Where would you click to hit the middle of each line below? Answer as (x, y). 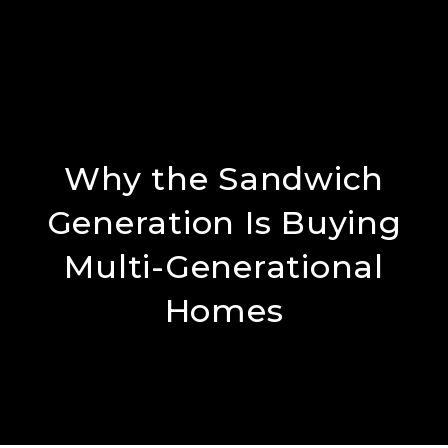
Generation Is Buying (224, 222)
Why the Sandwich (224, 178)
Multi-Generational (224, 266)
